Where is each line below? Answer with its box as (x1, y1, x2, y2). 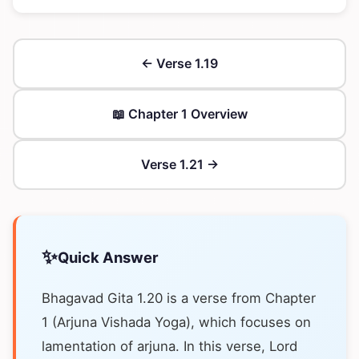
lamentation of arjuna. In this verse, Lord (42, 338, 297, 354)
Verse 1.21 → (140, 156, 219, 172)
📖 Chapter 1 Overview (111, 106, 248, 122)
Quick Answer (58, 248, 159, 266)
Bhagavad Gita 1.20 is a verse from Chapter (42, 290, 316, 306)
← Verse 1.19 (141, 55, 218, 71)
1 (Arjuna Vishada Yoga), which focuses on (42, 314, 311, 330)
